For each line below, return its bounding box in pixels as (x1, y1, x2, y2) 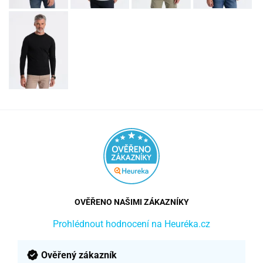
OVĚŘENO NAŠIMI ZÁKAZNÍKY (74, 197, 189, 207)
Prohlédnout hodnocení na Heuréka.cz (53, 218, 210, 230)
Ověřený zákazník (41, 249, 117, 261)
